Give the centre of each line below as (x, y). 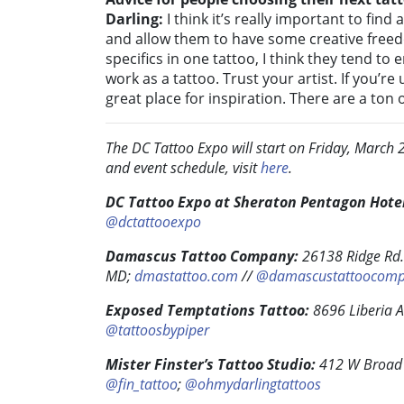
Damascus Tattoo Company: (202, 257)
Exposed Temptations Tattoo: (209, 311)
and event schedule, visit (183, 168)
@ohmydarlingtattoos (253, 385)
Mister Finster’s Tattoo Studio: (212, 365)
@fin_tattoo (142, 385)
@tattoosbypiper (157, 331)
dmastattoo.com (188, 276)
